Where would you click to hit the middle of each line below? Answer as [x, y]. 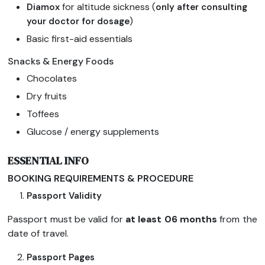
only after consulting [202, 7]
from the [238, 219]
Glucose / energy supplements [93, 132]
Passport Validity [64, 196]
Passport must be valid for [67, 219]
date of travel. [38, 234]
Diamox [45, 7]
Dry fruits [47, 96]
